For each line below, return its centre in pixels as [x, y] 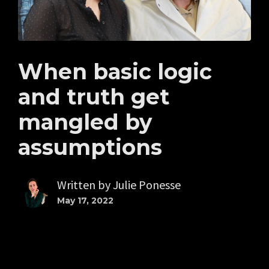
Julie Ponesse [147, 184]
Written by [85, 184]
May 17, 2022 [85, 200]
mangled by [85, 122]
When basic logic [115, 71]
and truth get [94, 96]
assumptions [90, 147]
